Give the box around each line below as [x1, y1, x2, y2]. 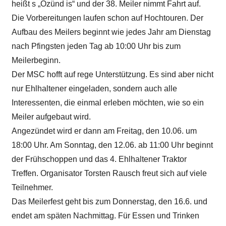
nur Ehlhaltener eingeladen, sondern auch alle [11, 84, 177, 93]
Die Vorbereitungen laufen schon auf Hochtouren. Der [11, 14, 203, 23]
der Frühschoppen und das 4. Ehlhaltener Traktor [11, 155, 187, 164]
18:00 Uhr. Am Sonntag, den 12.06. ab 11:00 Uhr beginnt [11, 141, 213, 150]
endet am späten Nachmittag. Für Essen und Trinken [11, 211, 199, 220]
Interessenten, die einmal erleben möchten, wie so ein [11, 98, 204, 107]
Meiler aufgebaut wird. [11, 112, 91, 122]
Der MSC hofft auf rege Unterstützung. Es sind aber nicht [11, 70, 213, 79]
